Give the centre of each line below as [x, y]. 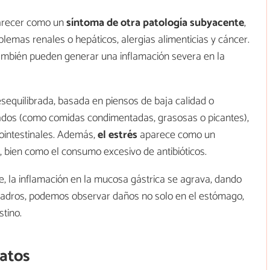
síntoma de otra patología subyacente [155, 23]
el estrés [118, 135]
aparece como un [176, 135]
